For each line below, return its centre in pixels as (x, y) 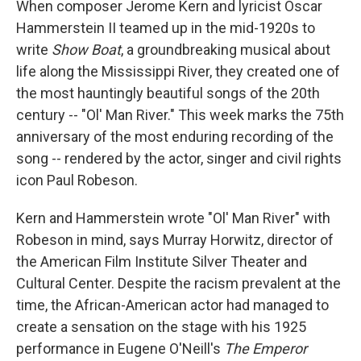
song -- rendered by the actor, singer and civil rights (179, 158)
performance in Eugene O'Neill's (120, 349)
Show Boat (86, 50)
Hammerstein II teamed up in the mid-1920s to (166, 28)
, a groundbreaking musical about (226, 50)
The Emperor (266, 349)
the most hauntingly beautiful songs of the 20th (168, 93)
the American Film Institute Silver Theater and (162, 261)
